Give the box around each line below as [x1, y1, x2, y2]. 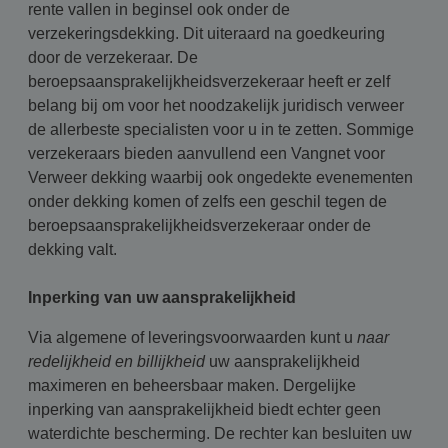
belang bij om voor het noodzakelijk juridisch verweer [28, 97, 404, 114]
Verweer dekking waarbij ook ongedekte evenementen [28, 169, 413, 186]
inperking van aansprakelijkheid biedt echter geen [28, 401, 381, 418]
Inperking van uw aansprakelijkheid [28, 289, 296, 306]
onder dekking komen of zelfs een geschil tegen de [28, 193, 387, 210]
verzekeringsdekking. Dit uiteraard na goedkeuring [28, 25, 385, 42]
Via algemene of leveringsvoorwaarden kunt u [28, 329, 357, 346]
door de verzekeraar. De [28, 49, 198, 66]
